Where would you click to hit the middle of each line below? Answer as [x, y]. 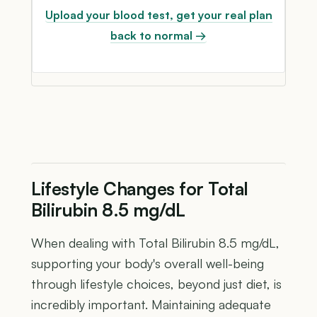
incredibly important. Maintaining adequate [151, 305]
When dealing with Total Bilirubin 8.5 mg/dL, [155, 243]
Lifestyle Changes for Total [140, 189]
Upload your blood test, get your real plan [158, 15]
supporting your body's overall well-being [148, 264]
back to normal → [158, 35]
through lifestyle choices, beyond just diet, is [156, 284]
